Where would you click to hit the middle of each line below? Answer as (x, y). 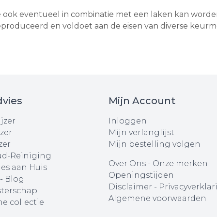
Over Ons (127, 163)
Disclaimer (131, 186)
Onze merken (180, 163)
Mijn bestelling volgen (154, 144)
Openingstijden (141, 175)
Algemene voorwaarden (157, 198)
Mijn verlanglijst (141, 132)
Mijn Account (142, 101)
